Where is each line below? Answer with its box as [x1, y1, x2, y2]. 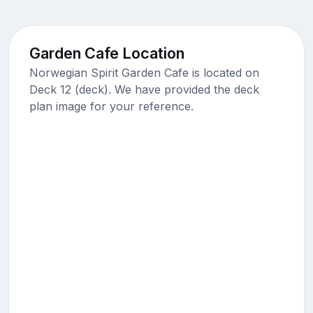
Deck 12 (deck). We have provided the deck [29, 82, 259, 97]
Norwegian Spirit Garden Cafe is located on [29, 66, 259, 80]
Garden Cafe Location [29, 44, 184, 63]
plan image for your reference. [29, 99, 194, 114]
